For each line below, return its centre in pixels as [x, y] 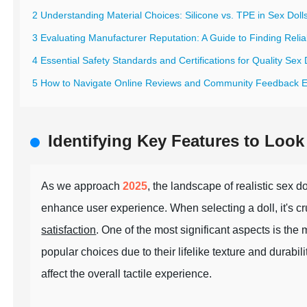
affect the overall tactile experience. [127, 274]
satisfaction [69, 230]
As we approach [82, 186]
